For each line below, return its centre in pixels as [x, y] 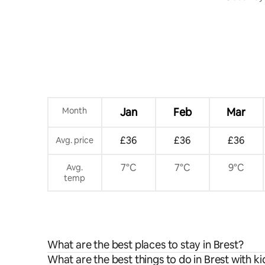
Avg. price [75, 140]
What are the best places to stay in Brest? [146, 244]
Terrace [241, 8]
